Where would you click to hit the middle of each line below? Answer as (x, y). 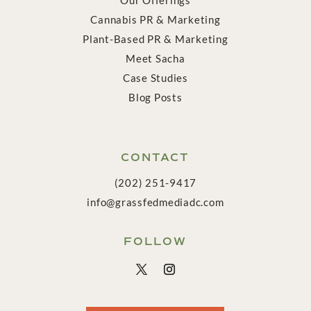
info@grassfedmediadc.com (155, 202)
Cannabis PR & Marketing (155, 19)
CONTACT (155, 157)
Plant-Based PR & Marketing (155, 39)
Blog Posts (155, 97)
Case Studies (155, 77)
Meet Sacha (155, 58)
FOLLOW (155, 241)
